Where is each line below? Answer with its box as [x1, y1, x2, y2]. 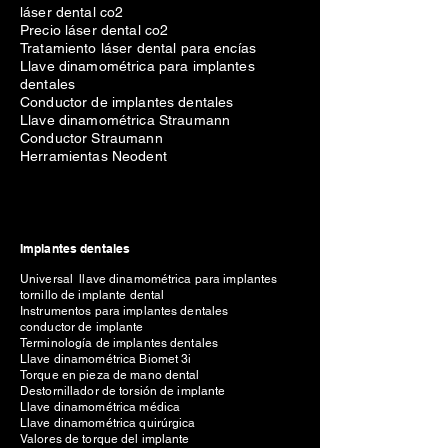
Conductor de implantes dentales [20, 94, 234, 110]
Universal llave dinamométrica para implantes [20, 272, 278, 286]
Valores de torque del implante [20, 432, 190, 446]
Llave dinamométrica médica [20, 400, 181, 414]
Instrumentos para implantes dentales [20, 304, 229, 318]
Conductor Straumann [20, 130, 163, 146]
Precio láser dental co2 [20, 22, 169, 38]
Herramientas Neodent [20, 148, 167, 164]
